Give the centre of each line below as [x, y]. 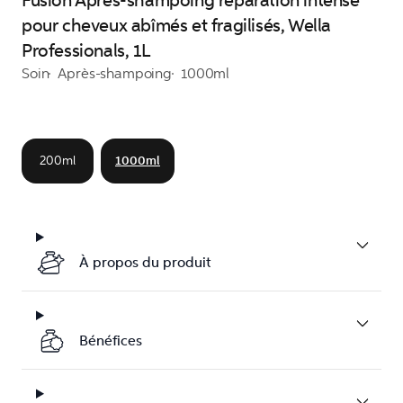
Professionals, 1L [86, 51]
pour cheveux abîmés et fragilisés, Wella [177, 26]
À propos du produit [145, 262]
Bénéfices [111, 340]
